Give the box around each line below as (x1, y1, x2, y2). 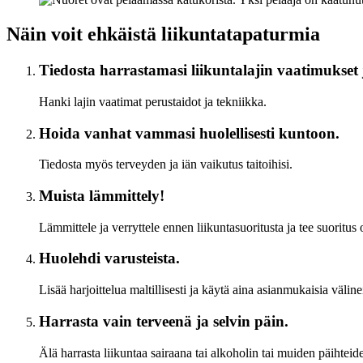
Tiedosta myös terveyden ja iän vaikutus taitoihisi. (39, 157, 293, 172)
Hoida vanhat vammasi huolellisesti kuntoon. (39, 124, 340, 142)
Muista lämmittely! (39, 187, 164, 205)
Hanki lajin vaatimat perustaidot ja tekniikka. (39, 94, 267, 109)
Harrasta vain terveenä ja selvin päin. (39, 312, 288, 330)
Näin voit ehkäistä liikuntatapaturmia (6, 23, 320, 45)
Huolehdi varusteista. (39, 250, 180, 267)
